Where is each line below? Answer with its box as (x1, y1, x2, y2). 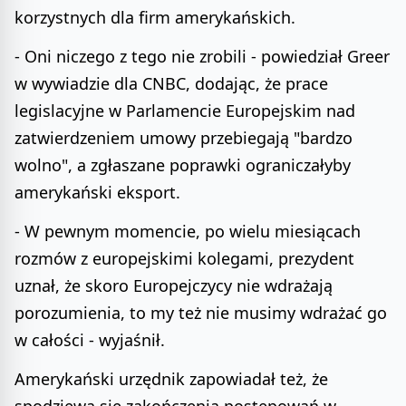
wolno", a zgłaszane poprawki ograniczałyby (14, 154, 351, 177)
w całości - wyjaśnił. (14, 329, 165, 352)
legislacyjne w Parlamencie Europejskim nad (14, 100, 355, 122)
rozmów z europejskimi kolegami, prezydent (14, 247, 354, 270)
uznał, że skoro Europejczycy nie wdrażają (14, 275, 333, 297)
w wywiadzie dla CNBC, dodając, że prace (14, 72, 328, 95)
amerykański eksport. (14, 181, 180, 204)
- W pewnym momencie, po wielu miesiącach (14, 220, 361, 243)
